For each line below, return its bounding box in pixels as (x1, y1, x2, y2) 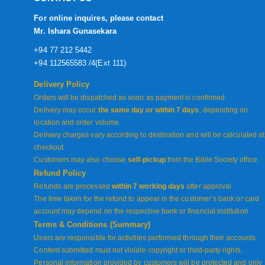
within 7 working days (111, 182, 185, 191)
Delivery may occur (34, 106, 98, 115)
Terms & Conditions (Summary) (34, 220, 151, 230)
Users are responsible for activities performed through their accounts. (34, 234, 257, 243)
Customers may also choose (34, 156, 128, 164)
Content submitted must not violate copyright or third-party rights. (34, 246, 243, 255)
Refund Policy (34, 169, 86, 178)
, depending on (199, 106, 248, 115)
